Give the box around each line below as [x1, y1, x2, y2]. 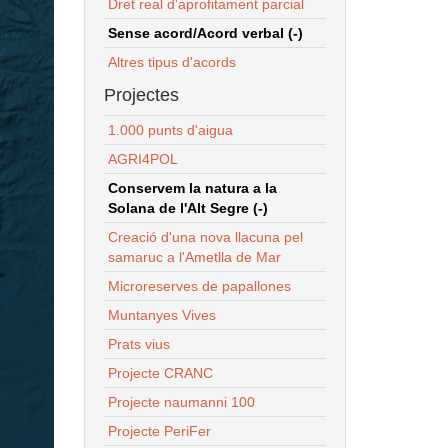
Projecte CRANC [107, 364, 213, 381]
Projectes [103, 84, 179, 105]
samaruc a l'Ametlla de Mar [107, 248, 281, 265]
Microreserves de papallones [107, 277, 291, 294]
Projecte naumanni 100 [107, 393, 255, 410]
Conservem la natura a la [107, 179, 277, 196]
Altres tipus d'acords [107, 53, 236, 70]
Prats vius [107, 335, 170, 352]
